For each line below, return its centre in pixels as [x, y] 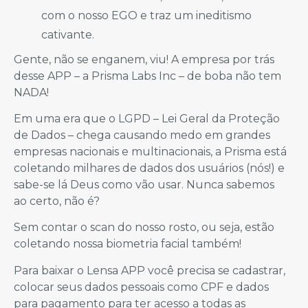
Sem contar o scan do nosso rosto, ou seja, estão [144, 228]
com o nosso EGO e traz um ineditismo [146, 15]
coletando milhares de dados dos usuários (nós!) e [149, 168]
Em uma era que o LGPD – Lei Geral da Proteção [147, 118]
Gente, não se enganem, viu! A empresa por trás [144, 59]
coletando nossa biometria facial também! [128, 244]
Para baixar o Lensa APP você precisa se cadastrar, [150, 270]
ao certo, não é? [57, 201]
